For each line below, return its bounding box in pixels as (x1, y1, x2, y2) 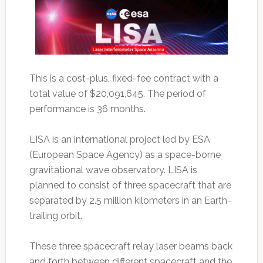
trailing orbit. (29, 210, 82, 221)
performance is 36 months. (29, 103, 146, 114)
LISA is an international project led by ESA (29, 133, 210, 145)
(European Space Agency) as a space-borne (29, 149, 221, 160)
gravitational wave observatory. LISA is (29, 164, 197, 176)
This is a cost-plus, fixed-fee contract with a (29, 72, 218, 84)
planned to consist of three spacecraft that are (29, 179, 231, 191)
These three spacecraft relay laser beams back (29, 240, 232, 252)
